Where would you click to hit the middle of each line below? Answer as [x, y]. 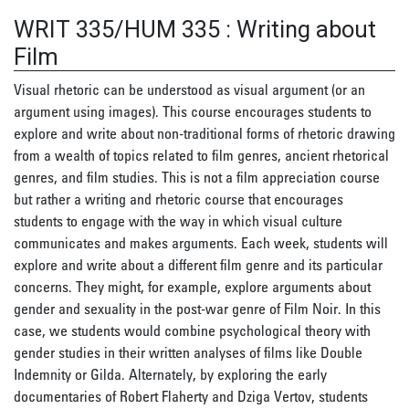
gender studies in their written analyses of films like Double [188, 352]
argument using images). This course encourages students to [193, 111]
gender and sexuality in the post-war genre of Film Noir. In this [197, 309]
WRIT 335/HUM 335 [117, 29]
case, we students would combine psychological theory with [192, 330]
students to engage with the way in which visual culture [178, 221]
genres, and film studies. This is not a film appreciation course [197, 177]
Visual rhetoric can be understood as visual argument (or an [189, 89]
